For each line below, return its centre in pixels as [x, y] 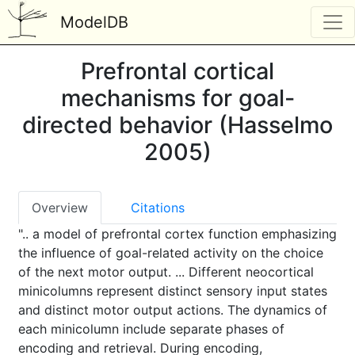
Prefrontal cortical [177, 71]
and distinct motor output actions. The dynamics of [173, 310]
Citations [158, 208]
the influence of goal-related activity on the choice [171, 253]
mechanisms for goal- [177, 98]
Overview [60, 208]
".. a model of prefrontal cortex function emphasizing [177, 234]
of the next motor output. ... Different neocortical [166, 272]
